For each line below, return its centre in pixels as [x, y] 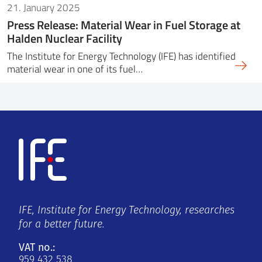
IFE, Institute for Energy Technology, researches [127, 211]
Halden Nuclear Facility [66, 38]
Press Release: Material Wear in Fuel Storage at [124, 25]
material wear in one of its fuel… [75, 69]
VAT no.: [37, 248]
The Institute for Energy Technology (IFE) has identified [121, 56]
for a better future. [62, 225]
